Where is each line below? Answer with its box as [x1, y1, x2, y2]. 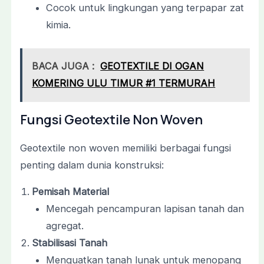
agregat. [46, 220, 84, 232]
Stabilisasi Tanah [31, 237, 107, 249]
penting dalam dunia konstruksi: [19, 159, 164, 171]
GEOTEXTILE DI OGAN [100, 60, 204, 72]
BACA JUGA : [32, 60, 95, 72]
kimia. [46, 18, 71, 31]
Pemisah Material [31, 186, 109, 198]
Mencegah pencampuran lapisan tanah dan [46, 203, 245, 215]
